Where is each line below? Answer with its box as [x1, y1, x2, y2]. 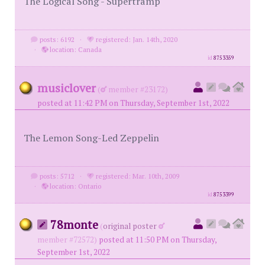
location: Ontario [47, 182, 101, 190]
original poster [103, 221, 157, 231]
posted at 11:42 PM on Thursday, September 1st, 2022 [37, 98, 230, 108]
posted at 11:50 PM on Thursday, [99, 234, 216, 245]
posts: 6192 [37, 35, 75, 44]
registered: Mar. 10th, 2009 [93, 172, 179, 180]
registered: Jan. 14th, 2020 [93, 35, 177, 44]
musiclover [37, 80, 96, 96]
